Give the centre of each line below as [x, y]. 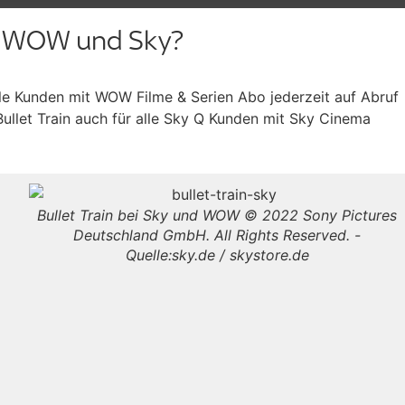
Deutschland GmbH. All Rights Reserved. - [217, 235]
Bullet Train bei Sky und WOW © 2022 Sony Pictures [217, 216]
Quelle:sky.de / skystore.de [217, 255]
